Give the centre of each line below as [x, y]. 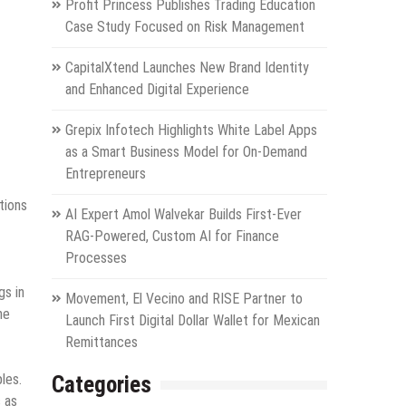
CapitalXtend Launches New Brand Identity [187, 68]
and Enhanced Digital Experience [157, 90]
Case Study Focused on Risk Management [184, 27]
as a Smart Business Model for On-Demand [186, 152]
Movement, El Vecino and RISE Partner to [184, 299]
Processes [96, 258]
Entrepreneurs [105, 174]
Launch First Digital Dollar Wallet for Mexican [192, 321]
